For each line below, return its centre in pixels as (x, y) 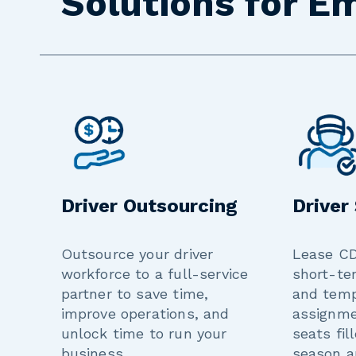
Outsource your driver (137, 254)
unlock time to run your (144, 334)
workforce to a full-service (155, 274)
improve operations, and (145, 314)
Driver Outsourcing (149, 206)
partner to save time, (135, 294)
